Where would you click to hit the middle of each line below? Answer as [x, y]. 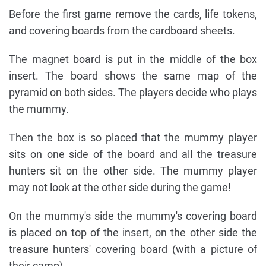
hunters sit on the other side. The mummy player [133, 170]
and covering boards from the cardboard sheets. [122, 30]
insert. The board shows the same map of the [133, 75]
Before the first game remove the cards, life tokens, [133, 14]
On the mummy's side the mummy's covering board [133, 216]
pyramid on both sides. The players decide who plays [133, 92]
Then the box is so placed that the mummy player [133, 137]
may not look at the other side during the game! [120, 187]
